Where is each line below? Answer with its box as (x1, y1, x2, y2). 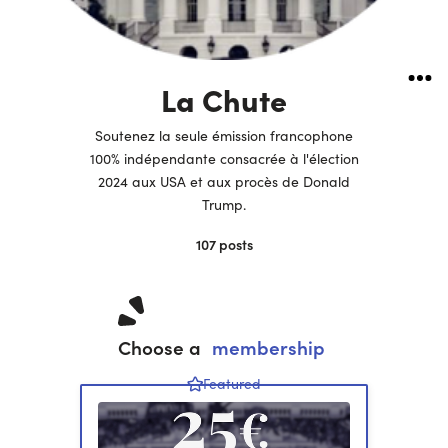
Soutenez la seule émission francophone (95, 126, 353, 145)
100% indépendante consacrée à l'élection (89, 149, 359, 168)
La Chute (161, 78, 287, 120)
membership (211, 334, 325, 360)
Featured (203, 374, 261, 393)
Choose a (117, 334, 206, 360)
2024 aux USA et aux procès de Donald (98, 172, 350, 191)
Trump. (202, 195, 246, 214)
